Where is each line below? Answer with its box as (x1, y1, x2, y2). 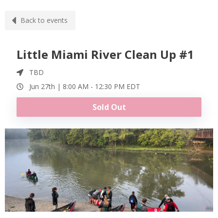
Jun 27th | (29, 82, 63, 91)
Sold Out (92, 102, 126, 112)
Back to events (20, 16, 68, 25)
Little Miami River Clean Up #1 (17, 46, 194, 62)
